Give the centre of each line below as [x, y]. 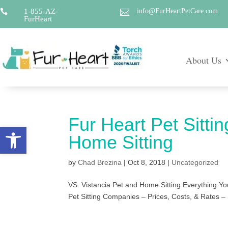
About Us [203, 60]
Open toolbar [52, 132]
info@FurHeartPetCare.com [178, 11]
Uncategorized [195, 162]
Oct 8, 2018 [147, 162]
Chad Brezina [100, 162]
